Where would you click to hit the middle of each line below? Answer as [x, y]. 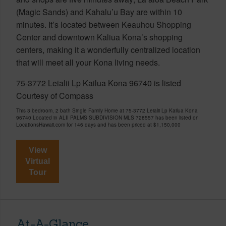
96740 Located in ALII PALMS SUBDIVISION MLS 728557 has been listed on [107, 117]
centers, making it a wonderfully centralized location [108, 49]
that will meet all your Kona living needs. [88, 62]
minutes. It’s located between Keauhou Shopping [104, 24]
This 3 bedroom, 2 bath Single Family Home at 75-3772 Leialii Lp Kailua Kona [107, 110]
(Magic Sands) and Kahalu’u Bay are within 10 [99, 12]
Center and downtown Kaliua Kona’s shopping [99, 37]
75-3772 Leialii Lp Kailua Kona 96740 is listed [99, 83]
